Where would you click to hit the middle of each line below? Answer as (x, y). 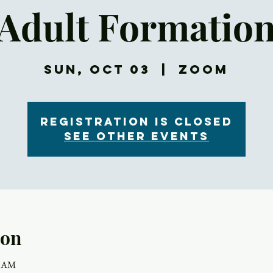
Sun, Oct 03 (97, 69)
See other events (136, 136)
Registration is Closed (136, 122)
